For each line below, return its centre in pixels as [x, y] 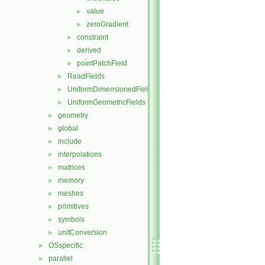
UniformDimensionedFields [112, 89]
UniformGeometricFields [106, 102]
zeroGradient [107, 24]
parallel [61, 258]
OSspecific [66, 245]
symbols [71, 219]
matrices [72, 167]
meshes [71, 193]
